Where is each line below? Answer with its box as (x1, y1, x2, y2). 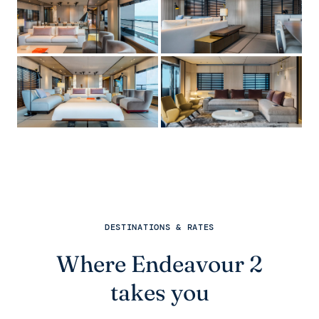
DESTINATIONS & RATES (104, 221, 215, 233)
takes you (110, 278, 209, 306)
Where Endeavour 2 (56, 250, 263, 278)
